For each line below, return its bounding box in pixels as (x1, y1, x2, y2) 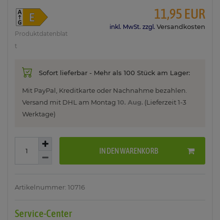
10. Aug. (117, 98, 143, 107)
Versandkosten (156, 23, 205, 31)
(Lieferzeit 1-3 (143, 98, 186, 107)
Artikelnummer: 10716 (15, 183, 85, 192)
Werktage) (22, 110, 55, 118)
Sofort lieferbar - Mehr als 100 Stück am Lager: (39, 69, 190, 77)
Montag (91, 98, 117, 107)
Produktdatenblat (15, 30, 68, 38)
